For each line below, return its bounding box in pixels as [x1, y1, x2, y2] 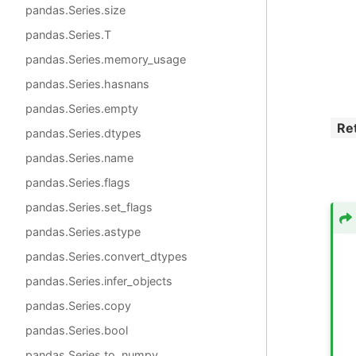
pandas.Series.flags [25, 176, 130, 189]
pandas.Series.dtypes [25, 126, 141, 140]
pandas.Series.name [25, 151, 133, 164]
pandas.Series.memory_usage [25, 52, 186, 66]
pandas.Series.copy [25, 299, 131, 312]
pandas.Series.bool [25, 323, 128, 337]
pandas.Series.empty [25, 102, 138, 115]
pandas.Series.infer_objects [25, 274, 172, 288]
